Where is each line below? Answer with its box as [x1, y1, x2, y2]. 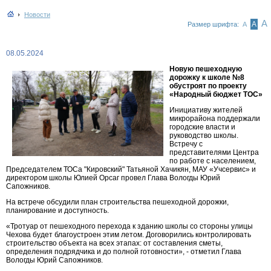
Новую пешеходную [169, 65, 242, 73]
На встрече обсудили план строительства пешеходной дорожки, [6, 198, 229, 206]
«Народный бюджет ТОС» [169, 90, 263, 99]
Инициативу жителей [169, 106, 243, 114]
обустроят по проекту [169, 82, 247, 90]
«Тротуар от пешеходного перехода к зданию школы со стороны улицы [6, 222, 253, 230]
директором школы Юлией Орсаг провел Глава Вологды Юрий [6, 174, 220, 182]
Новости [24, 11, 50, 18]
